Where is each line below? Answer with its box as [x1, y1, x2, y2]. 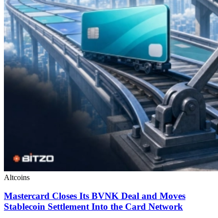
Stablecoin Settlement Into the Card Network [4, 201, 183, 212]
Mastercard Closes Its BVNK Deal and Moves [4, 191, 185, 201]
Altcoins [4, 173, 30, 182]
